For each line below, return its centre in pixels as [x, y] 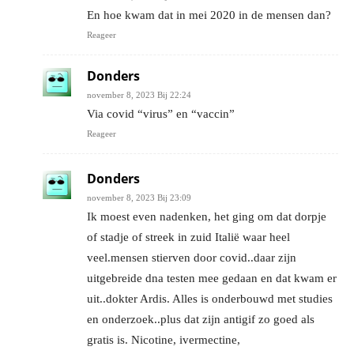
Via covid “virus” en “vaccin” [161, 113]
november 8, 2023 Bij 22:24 [139, 94]
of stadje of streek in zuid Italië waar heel [188, 237]
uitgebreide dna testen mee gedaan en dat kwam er [212, 278]
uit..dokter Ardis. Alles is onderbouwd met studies [210, 298]
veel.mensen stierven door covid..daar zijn [192, 257]
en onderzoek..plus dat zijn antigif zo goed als [201, 319]
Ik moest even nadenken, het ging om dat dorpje [207, 216]
